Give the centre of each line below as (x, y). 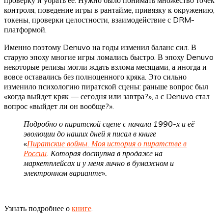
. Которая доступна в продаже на (105, 153)
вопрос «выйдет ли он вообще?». (59, 106)
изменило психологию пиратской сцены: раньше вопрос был (106, 87)
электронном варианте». (65, 173)
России (35, 153)
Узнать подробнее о (38, 208)
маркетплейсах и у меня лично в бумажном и (99, 163)
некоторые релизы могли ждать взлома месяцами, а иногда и (105, 67)
